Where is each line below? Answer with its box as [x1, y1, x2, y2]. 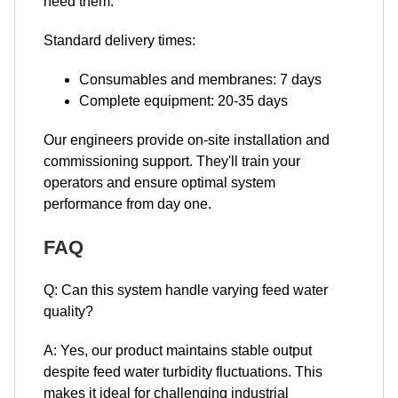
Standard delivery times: [44, 33, 195, 48]
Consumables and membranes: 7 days [79, 72, 322, 87]
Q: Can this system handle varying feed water [44, 283, 328, 298]
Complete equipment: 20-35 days [79, 93, 288, 108]
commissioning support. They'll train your [44, 154, 300, 169]
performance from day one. [44, 196, 211, 211]
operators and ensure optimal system [44, 175, 275, 190]
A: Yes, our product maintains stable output [44, 343, 312, 358]
